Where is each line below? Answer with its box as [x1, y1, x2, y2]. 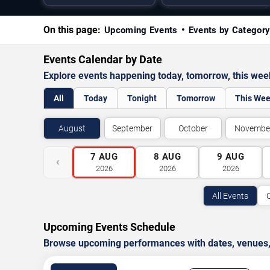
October [178, 124, 208, 133]
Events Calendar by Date [43, 53, 162, 66]
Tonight [127, 93, 157, 103]
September [112, 124, 153, 133]
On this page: [43, 24, 101, 36]
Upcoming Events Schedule [43, 221, 175, 233]
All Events [212, 191, 248, 201]
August [58, 124, 86, 133]
